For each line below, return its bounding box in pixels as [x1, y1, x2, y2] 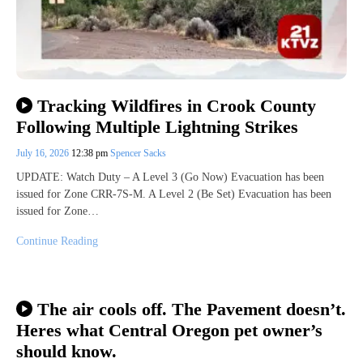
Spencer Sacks [110, 147, 166, 160]
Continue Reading [16, 235, 98, 248]
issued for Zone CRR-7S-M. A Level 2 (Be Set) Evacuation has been [16, 188, 331, 201]
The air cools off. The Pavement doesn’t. [36, 298, 346, 319]
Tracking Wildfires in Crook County [36, 95, 316, 116]
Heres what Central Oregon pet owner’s [16, 319, 322, 340]
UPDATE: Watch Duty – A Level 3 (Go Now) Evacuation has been [16, 171, 324, 184]
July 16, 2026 [16, 147, 71, 160]
